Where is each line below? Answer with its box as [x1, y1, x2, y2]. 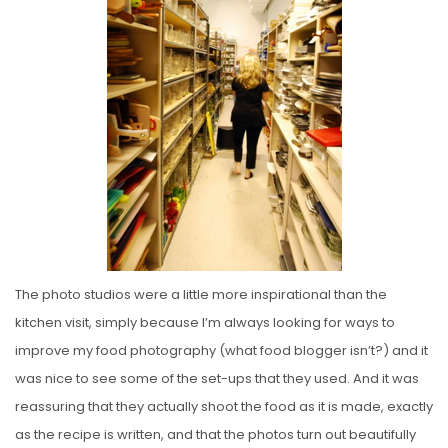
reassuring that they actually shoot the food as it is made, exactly [15, 396, 433, 416]
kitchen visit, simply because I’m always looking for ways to [15, 312, 395, 332]
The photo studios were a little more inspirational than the [15, 284, 387, 304]
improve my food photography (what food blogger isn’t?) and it [15, 340, 428, 360]
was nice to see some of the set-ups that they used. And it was [15, 368, 419, 388]
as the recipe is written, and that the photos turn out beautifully [15, 424, 416, 444]
